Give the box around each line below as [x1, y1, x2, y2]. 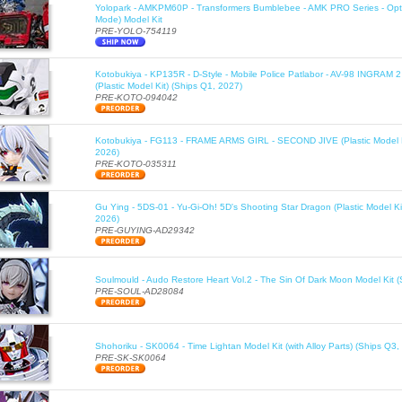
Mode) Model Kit [95, 14, 162, 25]
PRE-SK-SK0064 [95, 353, 166, 363]
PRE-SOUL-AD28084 [95, 286, 184, 297]
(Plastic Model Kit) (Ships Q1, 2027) [95, 81, 242, 92]
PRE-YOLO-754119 [95, 26, 177, 37]
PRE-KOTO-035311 [95, 159, 177, 170]
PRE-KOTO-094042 [95, 92, 178, 103]
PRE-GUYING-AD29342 [95, 225, 195, 236]
